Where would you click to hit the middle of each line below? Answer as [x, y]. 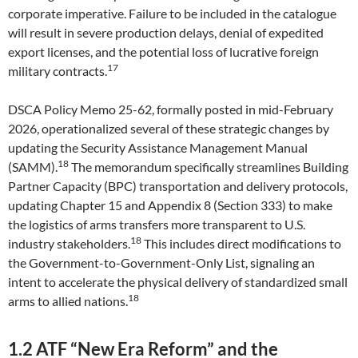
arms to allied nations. [68, 301]
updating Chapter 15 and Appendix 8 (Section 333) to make [170, 205]
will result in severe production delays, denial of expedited [166, 32]
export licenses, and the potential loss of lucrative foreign [163, 52]
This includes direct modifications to [241, 243]
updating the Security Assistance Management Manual [158, 147]
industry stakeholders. [69, 243]
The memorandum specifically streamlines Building [209, 167]
